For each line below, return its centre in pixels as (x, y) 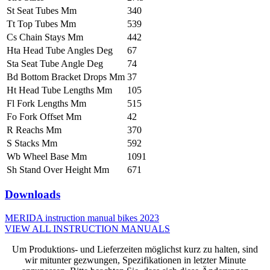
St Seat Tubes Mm (42, 10)
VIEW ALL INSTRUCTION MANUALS (87, 228)
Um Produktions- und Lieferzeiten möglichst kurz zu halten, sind (135, 249)
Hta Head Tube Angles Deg (60, 50)
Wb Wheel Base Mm (47, 156)
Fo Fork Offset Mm (44, 116)
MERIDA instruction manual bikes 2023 (82, 218)
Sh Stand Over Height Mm (58, 169)
